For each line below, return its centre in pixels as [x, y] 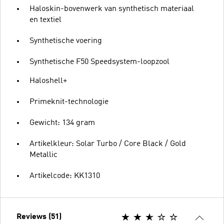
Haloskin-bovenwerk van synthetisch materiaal [112, 9]
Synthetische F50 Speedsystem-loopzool [99, 62]
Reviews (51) [39, 217]
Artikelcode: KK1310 [65, 176]
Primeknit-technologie [69, 102]
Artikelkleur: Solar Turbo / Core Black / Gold [108, 144]
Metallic [43, 155]
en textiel [45, 20]
